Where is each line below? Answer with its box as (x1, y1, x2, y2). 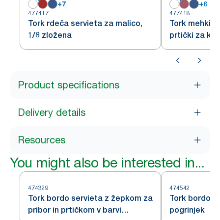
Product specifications (18, 79, 119, 91)
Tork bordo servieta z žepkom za (28, 193, 153, 203)
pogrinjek (169, 205, 205, 215)
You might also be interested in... (10, 154, 204, 171)
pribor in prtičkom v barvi (28, 205, 121, 215)
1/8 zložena (28, 30, 72, 40)
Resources (18, 134, 65, 146)
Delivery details (18, 107, 85, 118)
